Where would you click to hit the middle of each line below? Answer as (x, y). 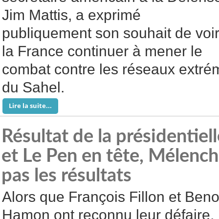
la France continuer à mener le (102, 51)
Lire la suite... (30, 106)
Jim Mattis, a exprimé (71, 15)
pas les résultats (66, 176)
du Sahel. (33, 87)
